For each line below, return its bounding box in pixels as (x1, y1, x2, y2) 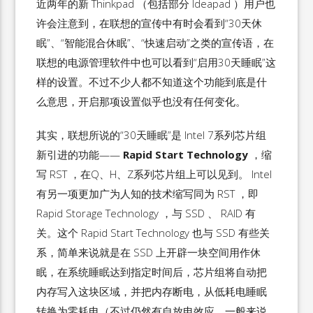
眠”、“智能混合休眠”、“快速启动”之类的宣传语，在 (36, 36, 275, 50)
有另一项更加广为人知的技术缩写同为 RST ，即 (36, 187, 259, 201)
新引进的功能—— (36, 147, 124, 161)
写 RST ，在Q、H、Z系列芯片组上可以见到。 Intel (36, 167, 272, 181)
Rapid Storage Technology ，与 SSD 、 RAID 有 (36, 206, 256, 220)
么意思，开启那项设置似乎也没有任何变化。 (36, 94, 247, 108)
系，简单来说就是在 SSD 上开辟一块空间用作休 (36, 245, 261, 259)
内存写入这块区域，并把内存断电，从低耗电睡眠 (36, 284, 268, 298)
